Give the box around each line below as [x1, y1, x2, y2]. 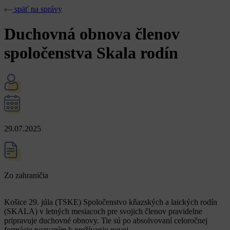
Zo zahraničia [4, 170, 48, 180]
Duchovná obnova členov [4, 25, 180, 44]
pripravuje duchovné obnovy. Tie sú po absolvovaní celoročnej [4, 216, 207, 225]
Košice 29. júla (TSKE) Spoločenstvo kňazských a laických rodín [4, 197, 217, 206]
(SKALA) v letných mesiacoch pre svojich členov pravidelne [4, 206, 202, 216]
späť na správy [14, 5, 62, 13]
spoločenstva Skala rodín [4, 44, 178, 63]
